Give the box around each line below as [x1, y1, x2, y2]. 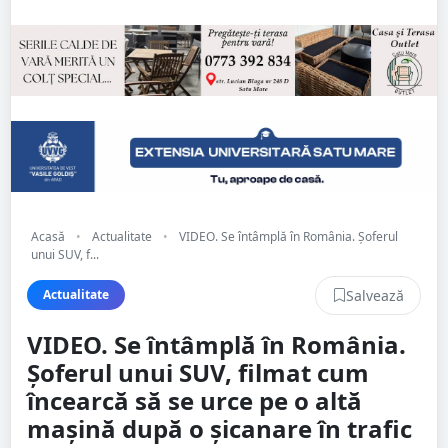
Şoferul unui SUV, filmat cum [27, 355, 369, 389]
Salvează [346, 285, 404, 305]
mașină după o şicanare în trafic [27, 411, 412, 445]
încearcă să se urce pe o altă [27, 383, 362, 417]
